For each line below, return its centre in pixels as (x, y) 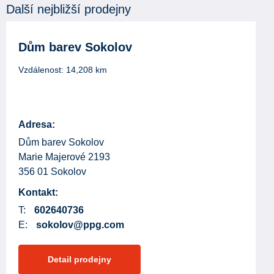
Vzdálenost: (42, 70)
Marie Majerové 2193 (64, 157)
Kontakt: (38, 192)
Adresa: (37, 124)
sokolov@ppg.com (80, 225)
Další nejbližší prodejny (68, 9)
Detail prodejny (80, 259)
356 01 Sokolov (52, 172)
